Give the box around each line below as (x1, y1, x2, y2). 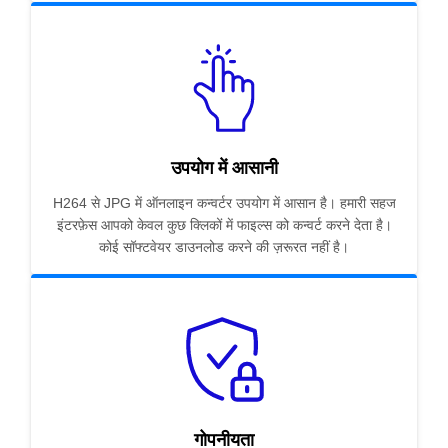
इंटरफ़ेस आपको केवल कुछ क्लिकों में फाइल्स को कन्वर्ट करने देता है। (56, 217, 392, 234)
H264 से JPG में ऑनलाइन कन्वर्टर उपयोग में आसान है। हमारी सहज (52, 195, 396, 212)
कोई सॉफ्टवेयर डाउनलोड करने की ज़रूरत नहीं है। (99, 239, 349, 256)
